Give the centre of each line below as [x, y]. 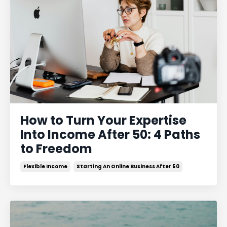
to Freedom [56, 148]
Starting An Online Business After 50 [128, 166]
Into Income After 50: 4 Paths [110, 134]
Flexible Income [45, 166]
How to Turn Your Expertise [103, 120]
